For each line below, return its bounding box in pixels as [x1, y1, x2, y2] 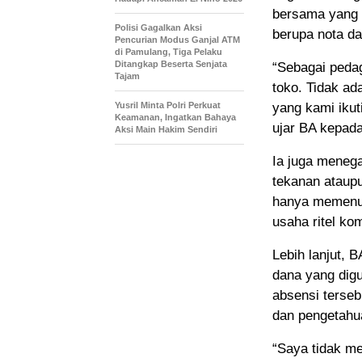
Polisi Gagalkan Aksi [115, 23, 202, 33]
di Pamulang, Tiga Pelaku [115, 47, 222, 57]
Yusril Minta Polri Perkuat [115, 100, 221, 111]
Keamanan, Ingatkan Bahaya [115, 112, 236, 123]
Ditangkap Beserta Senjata [115, 59, 227, 69]
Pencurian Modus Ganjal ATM [115, 35, 240, 45]
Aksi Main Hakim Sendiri [115, 124, 217, 135]
